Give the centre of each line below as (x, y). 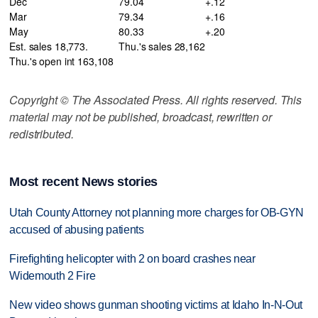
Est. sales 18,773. (49, 46)
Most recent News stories (83, 182)
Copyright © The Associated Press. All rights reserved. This (156, 99)
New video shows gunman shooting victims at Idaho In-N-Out (156, 305)
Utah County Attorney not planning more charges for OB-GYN (157, 213)
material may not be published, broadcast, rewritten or (141, 116)
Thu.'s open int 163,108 (62, 61)
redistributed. (42, 133)
